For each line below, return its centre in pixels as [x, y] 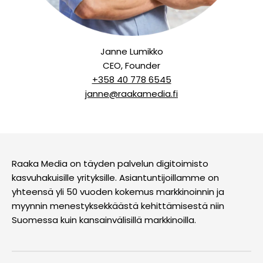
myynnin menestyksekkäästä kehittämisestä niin [118, 205]
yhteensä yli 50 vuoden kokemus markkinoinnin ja [118, 191]
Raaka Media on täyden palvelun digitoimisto [110, 163]
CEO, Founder [131, 65]
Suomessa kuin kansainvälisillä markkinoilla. [104, 220]
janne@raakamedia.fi [131, 93]
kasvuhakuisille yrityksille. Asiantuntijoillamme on [115, 177]
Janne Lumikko [131, 51]
